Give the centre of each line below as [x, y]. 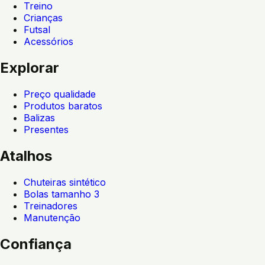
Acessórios [49, 42]
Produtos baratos [63, 106]
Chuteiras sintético [65, 182]
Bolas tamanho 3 [62, 194]
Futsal [37, 30]
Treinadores [51, 206]
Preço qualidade [60, 94]
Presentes [46, 130]
